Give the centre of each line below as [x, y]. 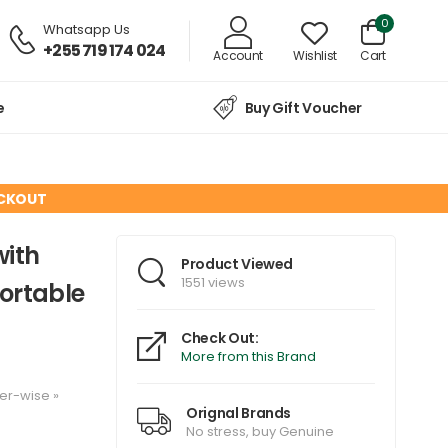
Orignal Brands [239, 412]
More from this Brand [248, 357]
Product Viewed [237, 264]
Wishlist [314, 55]
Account [238, 55]
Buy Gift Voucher [303, 108]
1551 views [213, 283]
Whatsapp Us [87, 29]
